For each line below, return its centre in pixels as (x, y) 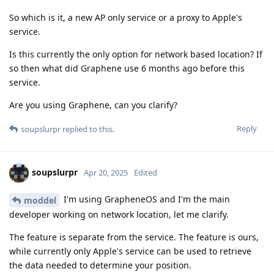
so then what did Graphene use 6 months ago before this (127, 68)
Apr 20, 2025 (106, 173)
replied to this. (87, 129)
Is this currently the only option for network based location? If (136, 54)
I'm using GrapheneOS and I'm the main (146, 199)
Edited (146, 173)
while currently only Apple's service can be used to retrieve (130, 251)
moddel (40, 201)
